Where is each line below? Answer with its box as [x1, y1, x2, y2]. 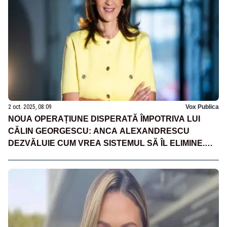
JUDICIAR [8, 163, 47, 172]
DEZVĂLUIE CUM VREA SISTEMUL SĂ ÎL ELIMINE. [8, 138, 205, 147]
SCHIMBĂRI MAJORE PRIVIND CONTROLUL [8, 150, 181, 160]
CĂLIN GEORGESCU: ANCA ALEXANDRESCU [8, 126, 190, 135]
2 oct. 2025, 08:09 [8, 103, 52, 110]
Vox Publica [185, 103, 219, 110]
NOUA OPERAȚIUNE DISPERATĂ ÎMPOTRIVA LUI [8, 114, 200, 123]
